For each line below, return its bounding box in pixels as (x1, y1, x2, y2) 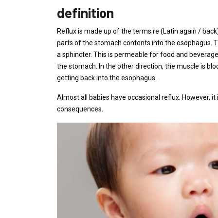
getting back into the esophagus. (57, 74, 157, 82)
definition (57, 4, 114, 21)
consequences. (57, 105, 103, 113)
